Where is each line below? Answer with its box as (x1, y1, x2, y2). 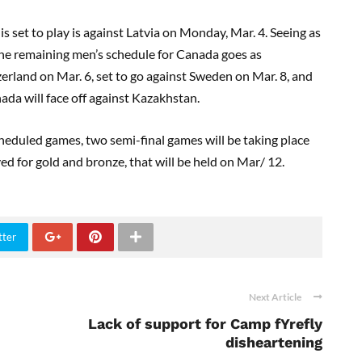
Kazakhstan (132, 89, 197, 105)
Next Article (249, 290, 301, 303)
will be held (155, 153, 220, 169)
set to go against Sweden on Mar (94, 67, 275, 83)
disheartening (225, 333, 322, 351)
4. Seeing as (255, 23, 321, 40)
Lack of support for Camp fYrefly (88, 314, 322, 332)
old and (42, 153, 86, 169)
